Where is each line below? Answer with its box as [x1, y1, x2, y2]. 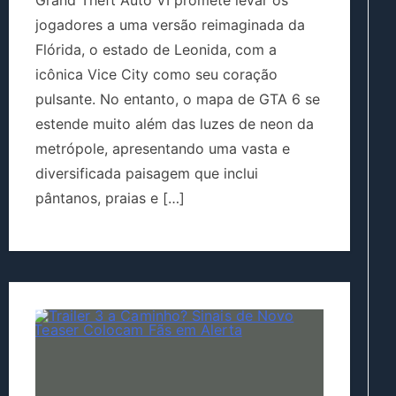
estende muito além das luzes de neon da [35, 115, 314, 133]
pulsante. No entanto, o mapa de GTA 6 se [35, 90, 320, 109]
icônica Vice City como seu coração [35, 65, 278, 84]
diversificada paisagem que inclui [35, 164, 258, 183]
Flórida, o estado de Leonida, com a [35, 41, 277, 59]
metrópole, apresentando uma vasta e [35, 140, 290, 158]
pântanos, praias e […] [35, 189, 185, 208]
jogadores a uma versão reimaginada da [35, 16, 305, 34]
